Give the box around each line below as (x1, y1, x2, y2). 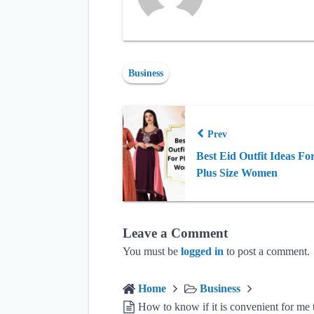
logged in (181, 245, 224, 257)
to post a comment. (224, 245, 310, 257)
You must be (123, 245, 181, 257)
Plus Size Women (196, 167, 278, 179)
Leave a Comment (123, 226, 228, 240)
